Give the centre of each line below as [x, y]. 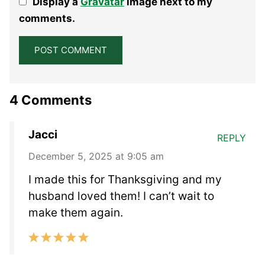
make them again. [76, 212]
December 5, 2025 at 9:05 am [96, 156]
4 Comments [51, 100]
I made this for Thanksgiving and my [125, 179]
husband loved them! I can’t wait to [121, 196]
